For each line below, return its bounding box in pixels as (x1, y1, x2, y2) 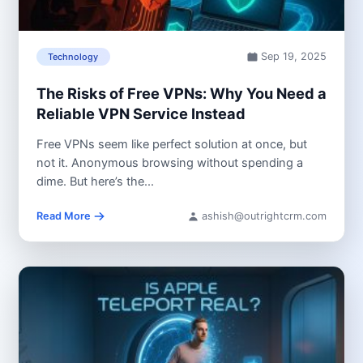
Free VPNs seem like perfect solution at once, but (36, 137, 307, 152)
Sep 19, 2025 (261, 50, 327, 63)
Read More (36, 210, 91, 223)
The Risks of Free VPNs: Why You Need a (36, 83, 327, 102)
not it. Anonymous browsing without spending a (36, 156, 303, 171)
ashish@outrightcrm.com (202, 210, 327, 223)
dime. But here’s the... (36, 174, 154, 190)
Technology (48, 51, 99, 63)
